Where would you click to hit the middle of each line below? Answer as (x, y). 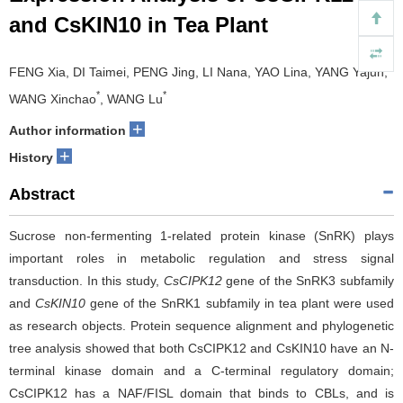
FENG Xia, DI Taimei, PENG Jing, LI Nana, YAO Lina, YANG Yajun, (198, 72)
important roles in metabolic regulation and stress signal (201, 258)
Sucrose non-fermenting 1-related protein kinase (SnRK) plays (201, 235)
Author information (67, 130)
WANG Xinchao (53, 99)
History (31, 157)
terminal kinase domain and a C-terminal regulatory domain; (201, 370)
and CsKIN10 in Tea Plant (139, 24)
